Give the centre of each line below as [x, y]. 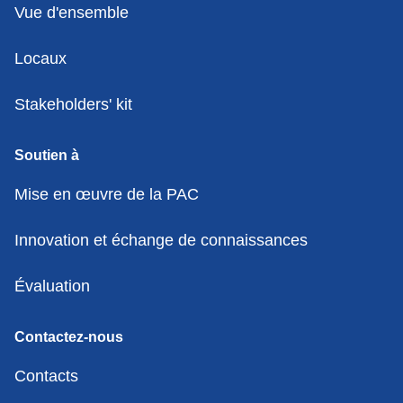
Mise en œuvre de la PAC [107, 195]
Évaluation [52, 287]
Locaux [40, 59]
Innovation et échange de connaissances [161, 241]
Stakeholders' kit [73, 105]
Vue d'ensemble [72, 13]
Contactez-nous [69, 337]
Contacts [46, 376]
